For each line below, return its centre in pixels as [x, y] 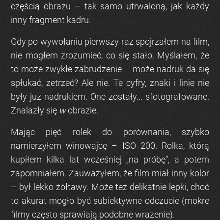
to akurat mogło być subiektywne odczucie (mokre [110, 201]
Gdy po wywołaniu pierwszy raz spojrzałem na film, [110, 42]
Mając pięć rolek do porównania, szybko [110, 132]
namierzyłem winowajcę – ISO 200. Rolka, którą [110, 146]
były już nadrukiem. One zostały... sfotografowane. [110, 97]
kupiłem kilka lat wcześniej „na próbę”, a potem [110, 160]
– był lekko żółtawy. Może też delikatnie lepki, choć [110, 187]
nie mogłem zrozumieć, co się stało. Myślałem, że [110, 55]
